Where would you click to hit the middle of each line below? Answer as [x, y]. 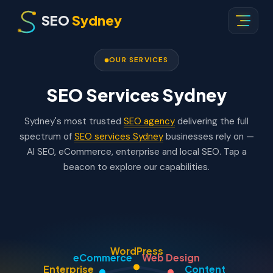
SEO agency [149, 121]
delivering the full [212, 121]
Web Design [171, 257]
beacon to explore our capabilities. [136, 167]
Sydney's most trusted [74, 121]
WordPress [136, 250]
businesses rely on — [208, 136]
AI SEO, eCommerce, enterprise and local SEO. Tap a [136, 152]
